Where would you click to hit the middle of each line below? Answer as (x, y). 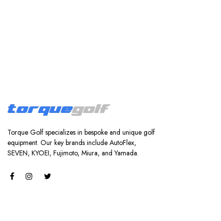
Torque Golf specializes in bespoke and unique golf (81, 132)
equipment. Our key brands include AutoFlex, (72, 143)
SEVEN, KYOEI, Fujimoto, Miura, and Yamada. (73, 153)
